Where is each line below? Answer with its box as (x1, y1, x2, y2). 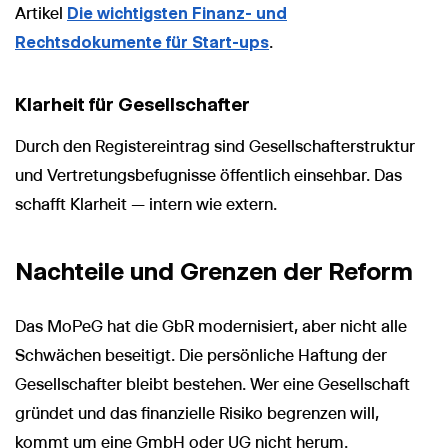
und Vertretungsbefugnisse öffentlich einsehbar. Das (15, 166, 402, 186)
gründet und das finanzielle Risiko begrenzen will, (15, 404, 379, 424)
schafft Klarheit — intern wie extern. (15, 195, 277, 215)
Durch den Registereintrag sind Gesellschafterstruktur (15, 137, 415, 157)
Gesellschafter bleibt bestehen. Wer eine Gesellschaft (15, 375, 410, 395)
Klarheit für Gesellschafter (15, 93, 250, 117)
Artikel (15, 4, 67, 24)
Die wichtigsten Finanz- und (67, 4, 287, 24)
